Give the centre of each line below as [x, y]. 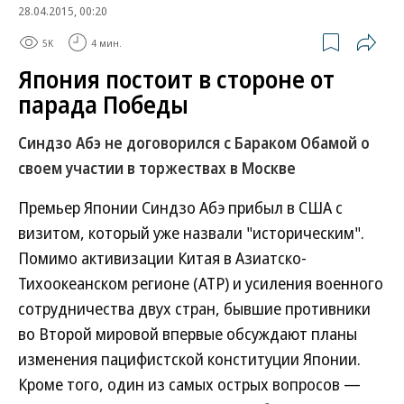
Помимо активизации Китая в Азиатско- [162, 258]
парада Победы [103, 105]
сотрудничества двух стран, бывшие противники [194, 308]
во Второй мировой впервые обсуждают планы [188, 334]
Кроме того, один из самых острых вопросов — [189, 384]
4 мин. [106, 42]
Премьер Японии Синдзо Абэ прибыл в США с [180, 207]
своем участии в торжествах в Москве [157, 168]
